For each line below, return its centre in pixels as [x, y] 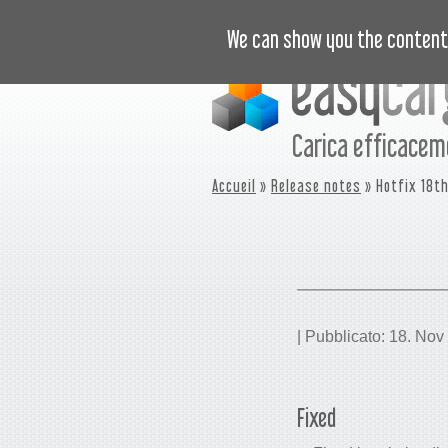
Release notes [316, 185]
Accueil [234, 185]
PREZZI [390, 18]
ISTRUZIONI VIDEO [280, 18]
